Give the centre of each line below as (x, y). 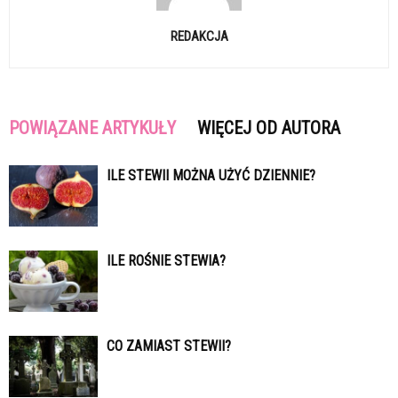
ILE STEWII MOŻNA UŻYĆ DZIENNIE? (211, 176)
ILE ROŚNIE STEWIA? (166, 261)
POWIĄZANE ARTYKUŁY (92, 128)
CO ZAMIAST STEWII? (169, 346)
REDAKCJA (199, 37)
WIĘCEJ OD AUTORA (269, 128)
